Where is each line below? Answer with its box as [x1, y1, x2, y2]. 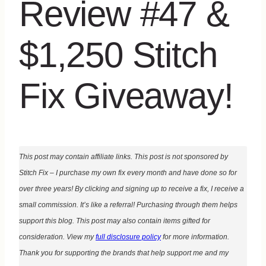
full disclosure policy [96, 232, 161, 241]
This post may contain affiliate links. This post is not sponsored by [19, 152, 228, 161]
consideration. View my [19, 232, 96, 241]
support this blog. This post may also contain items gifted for [19, 216, 210, 225]
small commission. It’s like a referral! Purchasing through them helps [19, 200, 237, 209]
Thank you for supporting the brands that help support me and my [19, 248, 229, 257]
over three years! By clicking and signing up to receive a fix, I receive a [19, 184, 244, 193]
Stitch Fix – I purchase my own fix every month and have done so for [19, 168, 237, 177]
